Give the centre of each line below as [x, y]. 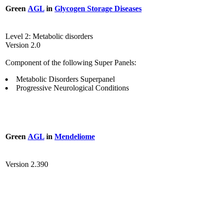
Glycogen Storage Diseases [98, 8]
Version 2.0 [23, 45]
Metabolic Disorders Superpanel [65, 79]
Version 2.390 [27, 164]
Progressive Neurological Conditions [73, 88]
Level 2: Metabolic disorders [49, 36]
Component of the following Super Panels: [71, 63]
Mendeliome [75, 136]
